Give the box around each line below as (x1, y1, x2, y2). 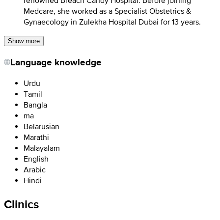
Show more (8, 37, 40, 45)
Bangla (24, 100, 47, 110)
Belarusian (24, 122, 59, 131)
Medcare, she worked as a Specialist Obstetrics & (24, 6, 191, 16)
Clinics (4, 195, 39, 213)
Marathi (24, 133, 49, 142)
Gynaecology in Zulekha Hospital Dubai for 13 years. (24, 17, 201, 27)
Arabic (24, 165, 46, 174)
